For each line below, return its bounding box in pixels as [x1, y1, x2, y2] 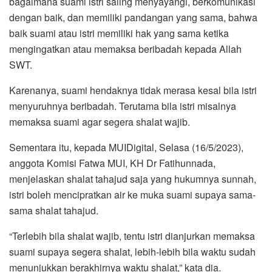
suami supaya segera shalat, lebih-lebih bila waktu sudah [9, 245, 256, 259]
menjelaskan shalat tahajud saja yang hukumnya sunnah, [9, 172, 256, 186]
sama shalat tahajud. [9, 203, 98, 218]
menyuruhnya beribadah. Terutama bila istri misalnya [9, 99, 236, 114]
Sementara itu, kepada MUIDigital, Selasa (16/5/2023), [9, 140, 243, 155]
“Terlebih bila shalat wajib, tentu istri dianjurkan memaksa [9, 229, 255, 243]
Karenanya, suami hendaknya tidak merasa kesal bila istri [9, 83, 257, 98]
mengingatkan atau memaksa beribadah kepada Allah [9, 42, 242, 56]
